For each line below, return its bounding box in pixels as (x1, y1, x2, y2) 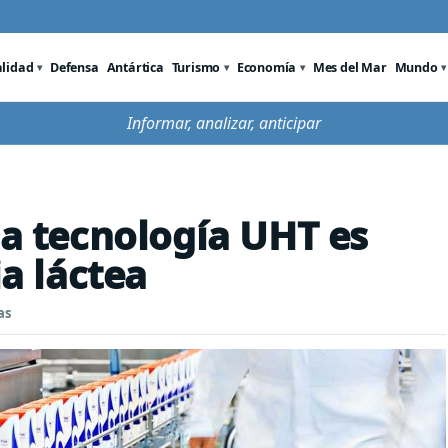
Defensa (50, 58, 99, 76)
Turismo (171, 58, 221, 76)
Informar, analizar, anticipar (127, 112, 321, 134)
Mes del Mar (312, 58, 387, 76)
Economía (236, 58, 297, 76)
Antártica (106, 58, 164, 76)
